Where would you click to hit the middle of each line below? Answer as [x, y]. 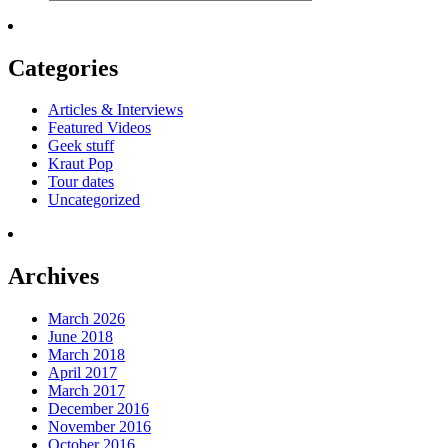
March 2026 [86, 319]
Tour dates [81, 182]
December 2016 [98, 409]
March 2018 [86, 355]
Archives [53, 276]
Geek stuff [81, 146]
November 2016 [99, 427]
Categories [63, 67]
